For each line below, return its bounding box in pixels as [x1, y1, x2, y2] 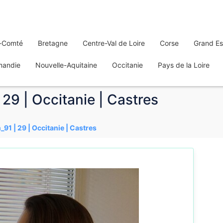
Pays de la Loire [158, 61, 210, 69]
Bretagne [38, 39, 68, 47]
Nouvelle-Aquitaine [35, 61, 97, 69]
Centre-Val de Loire [83, 39, 145, 47]
